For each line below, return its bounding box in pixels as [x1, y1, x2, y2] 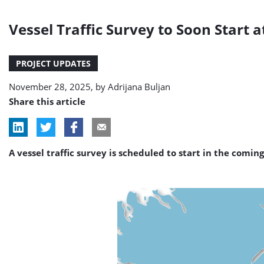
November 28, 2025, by [9, 81, 108, 93]
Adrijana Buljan [108, 81, 170, 93]
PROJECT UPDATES [16, 58, 91, 69]
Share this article [9, 95, 85, 107]
